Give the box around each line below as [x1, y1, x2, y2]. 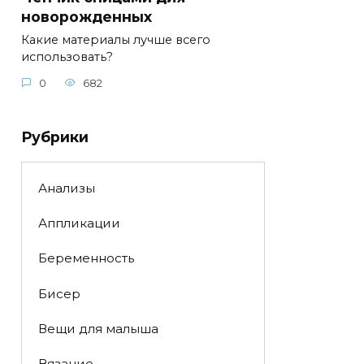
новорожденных [21, 7, 152, 25]
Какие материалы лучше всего [21, 32, 210, 48]
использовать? [21, 50, 113, 65]
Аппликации [37, 215, 120, 232]
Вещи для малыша [37, 320, 158, 336]
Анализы [37, 180, 95, 196]
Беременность [37, 250, 134, 266]
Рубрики [21, 128, 89, 145]
